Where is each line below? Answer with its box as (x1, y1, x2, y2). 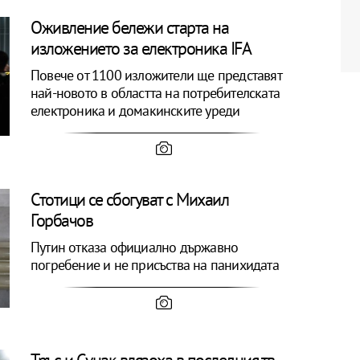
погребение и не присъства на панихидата (31, 256, 279, 274)
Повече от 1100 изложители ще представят (31, 66, 282, 84)
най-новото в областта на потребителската (31, 84, 280, 102)
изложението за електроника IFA (31, 37, 252, 59)
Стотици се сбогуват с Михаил (31, 188, 229, 211)
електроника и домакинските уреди (31, 101, 240, 120)
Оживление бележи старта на (31, 16, 229, 39)
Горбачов (31, 209, 93, 231)
